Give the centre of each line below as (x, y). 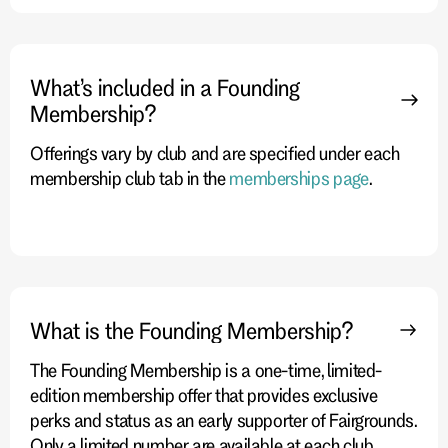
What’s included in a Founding (165, 86)
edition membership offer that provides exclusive (204, 394)
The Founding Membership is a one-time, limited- (206, 369)
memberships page (299, 177)
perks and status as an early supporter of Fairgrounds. (223, 419)
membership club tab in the (130, 177)
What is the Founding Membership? (192, 329)
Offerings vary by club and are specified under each (215, 152)
